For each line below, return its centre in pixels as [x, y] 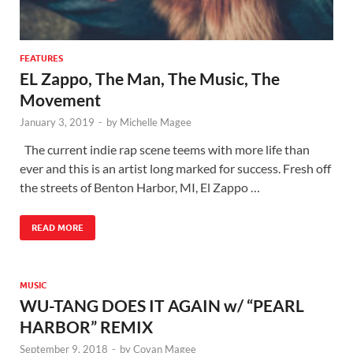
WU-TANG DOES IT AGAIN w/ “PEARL [162, 305]
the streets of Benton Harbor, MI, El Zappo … [140, 187]
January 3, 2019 [57, 122]
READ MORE [58, 227]
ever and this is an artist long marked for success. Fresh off [175, 168]
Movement [60, 99]
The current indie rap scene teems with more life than [165, 149]
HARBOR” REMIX [86, 326]
